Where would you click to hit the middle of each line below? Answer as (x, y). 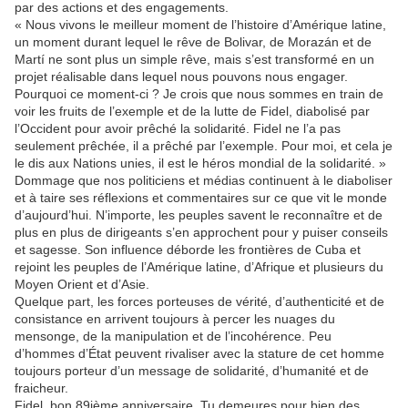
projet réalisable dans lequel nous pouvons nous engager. (181, 77)
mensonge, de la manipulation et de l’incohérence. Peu (173, 337)
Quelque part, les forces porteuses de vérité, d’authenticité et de (199, 302)
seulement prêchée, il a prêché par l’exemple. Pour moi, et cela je (204, 146)
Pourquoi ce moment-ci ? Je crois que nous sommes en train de (199, 94)
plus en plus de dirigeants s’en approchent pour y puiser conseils (201, 233)
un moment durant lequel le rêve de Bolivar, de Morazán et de (193, 42)
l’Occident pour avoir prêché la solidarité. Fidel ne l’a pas (178, 129)
